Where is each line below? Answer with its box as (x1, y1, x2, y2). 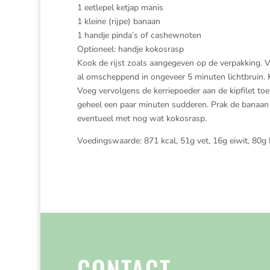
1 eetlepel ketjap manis (77, 2, 163, 13)
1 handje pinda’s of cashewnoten (77, 30, 201, 41)
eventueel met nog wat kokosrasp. (77, 113, 207, 124)
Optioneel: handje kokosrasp (77, 43, 184, 55)
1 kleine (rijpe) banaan (77, 16, 160, 27)
